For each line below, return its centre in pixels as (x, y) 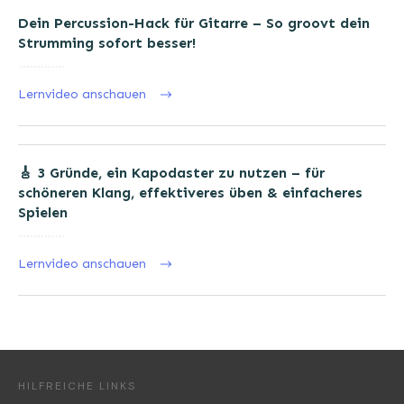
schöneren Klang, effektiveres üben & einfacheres (190, 193)
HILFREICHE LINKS (77, 386)
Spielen (43, 213)
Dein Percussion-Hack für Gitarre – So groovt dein (194, 23)
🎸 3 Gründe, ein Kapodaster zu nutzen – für (171, 173)
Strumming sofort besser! (107, 43)
